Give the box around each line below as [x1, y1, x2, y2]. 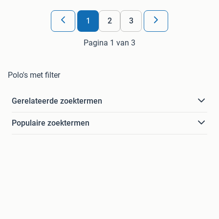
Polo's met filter [8, 70, 60, 80]
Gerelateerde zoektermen [12, 96, 102, 106]
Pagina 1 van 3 [84, 38, 135, 47]
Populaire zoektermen [12, 118, 89, 128]
